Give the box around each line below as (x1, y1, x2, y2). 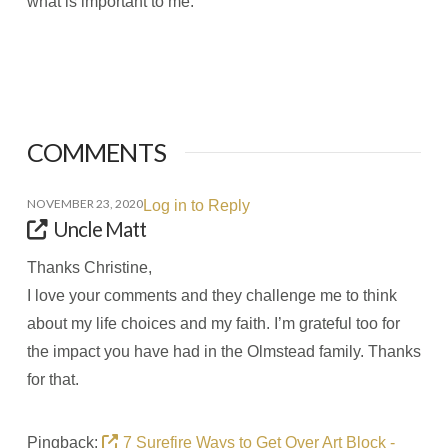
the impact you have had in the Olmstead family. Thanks (26, 343, 421, 361)
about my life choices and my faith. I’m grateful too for (26, 315, 400, 333)
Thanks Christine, (26, 259, 152, 277)
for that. (26, 371, 79, 389)
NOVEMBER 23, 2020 (26, 195, 143, 211)
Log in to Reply (142, 196, 250, 214)
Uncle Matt (53, 216, 147, 241)
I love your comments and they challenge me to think (26, 287, 397, 305)
